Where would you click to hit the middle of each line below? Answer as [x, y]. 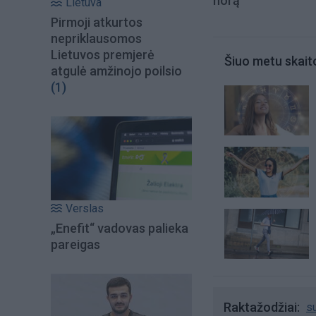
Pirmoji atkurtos [97, 23]
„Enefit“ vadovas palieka [120, 228]
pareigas [75, 244]
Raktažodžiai [260, 307]
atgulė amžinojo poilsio [116, 71]
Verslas [85, 208]
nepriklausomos [96, 39]
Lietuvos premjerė [103, 55]
